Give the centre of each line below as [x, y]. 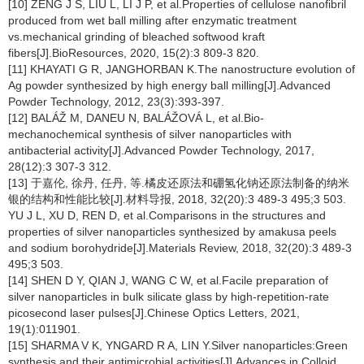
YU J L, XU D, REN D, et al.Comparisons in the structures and [167, 215]
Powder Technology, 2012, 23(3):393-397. [116, 102]
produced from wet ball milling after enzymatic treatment [152, 20]
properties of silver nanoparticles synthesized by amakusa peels [172, 232]
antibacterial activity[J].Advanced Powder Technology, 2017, [161, 150]
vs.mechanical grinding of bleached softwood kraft [136, 37]
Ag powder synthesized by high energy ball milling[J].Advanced [169, 85]
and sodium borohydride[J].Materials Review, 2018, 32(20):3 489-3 [180, 248]
